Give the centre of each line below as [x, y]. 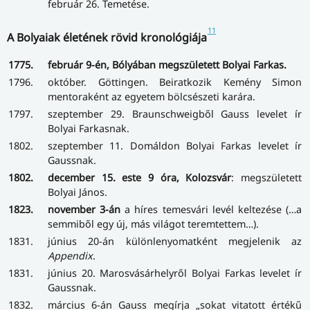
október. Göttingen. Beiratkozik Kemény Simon [175, 82]
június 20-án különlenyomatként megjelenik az [175, 241]
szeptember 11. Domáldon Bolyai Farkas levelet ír [175, 145]
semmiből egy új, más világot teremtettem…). [153, 224]
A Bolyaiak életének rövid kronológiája [107, 38]
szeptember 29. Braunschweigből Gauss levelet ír [175, 113]
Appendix [70, 255]
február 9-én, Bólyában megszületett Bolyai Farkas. [167, 64]
